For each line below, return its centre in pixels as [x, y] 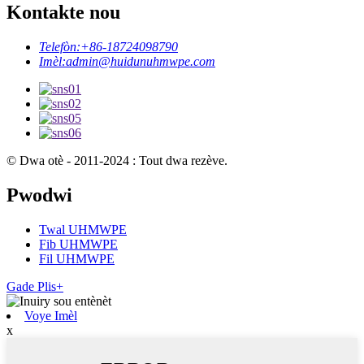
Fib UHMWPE [78, 244]
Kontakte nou [63, 13]
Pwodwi [39, 195]
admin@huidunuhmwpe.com [141, 62]
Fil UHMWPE [77, 258]
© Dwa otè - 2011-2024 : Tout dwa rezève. [117, 161]
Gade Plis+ [35, 286]
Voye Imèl [51, 315]
